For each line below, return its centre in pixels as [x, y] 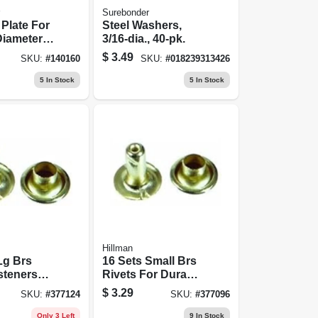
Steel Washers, [142, 25]
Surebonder [126, 12]
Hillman [118, 248]
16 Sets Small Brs [150, 261]
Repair [120, 301]
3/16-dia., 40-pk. [144, 38]
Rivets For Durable [153, 274]
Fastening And [142, 287]
